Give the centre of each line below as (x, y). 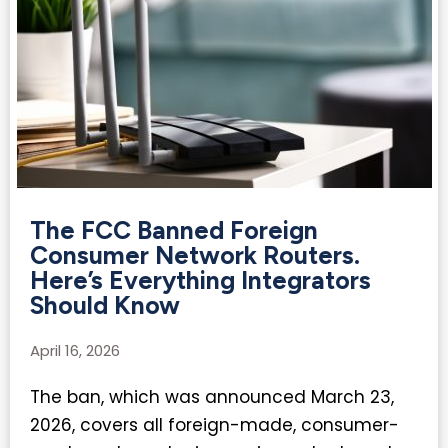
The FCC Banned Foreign (174, 230)
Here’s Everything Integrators (200, 280)
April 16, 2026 (75, 351)
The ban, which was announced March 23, (212, 397)
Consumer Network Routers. (195, 255)
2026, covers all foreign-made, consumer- (214, 425)
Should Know (105, 305)
